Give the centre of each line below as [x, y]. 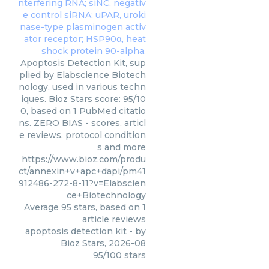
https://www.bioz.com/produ [84, 159]
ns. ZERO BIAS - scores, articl [82, 123]
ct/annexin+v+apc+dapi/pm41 [82, 171]
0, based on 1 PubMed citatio [83, 111]
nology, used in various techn [82, 87]
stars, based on [107, 207]
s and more [122, 147]
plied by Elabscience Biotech [83, 75]
